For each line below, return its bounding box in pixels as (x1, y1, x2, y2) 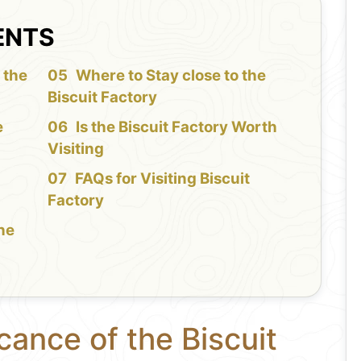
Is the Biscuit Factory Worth (75, 117, 277, 136)
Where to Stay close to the (75, 65, 266, 85)
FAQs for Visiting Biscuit (74, 168, 250, 188)
